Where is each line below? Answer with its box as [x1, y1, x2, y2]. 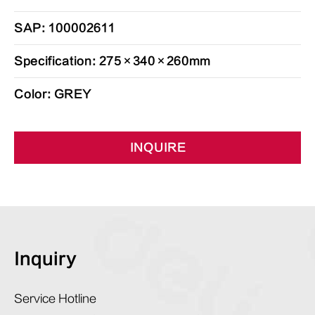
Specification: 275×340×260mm [14, 55, 210, 67]
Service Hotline [14, 292, 96, 305]
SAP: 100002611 [14, 22, 115, 34]
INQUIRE [129, 141, 186, 154]
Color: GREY [14, 88, 91, 101]
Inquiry [14, 250, 77, 269]
